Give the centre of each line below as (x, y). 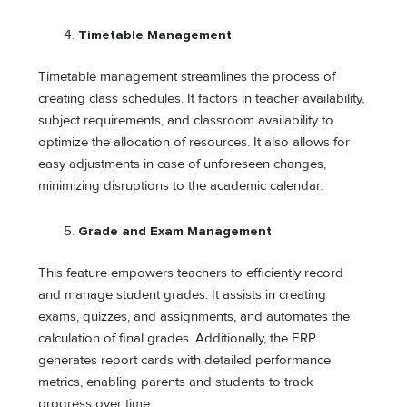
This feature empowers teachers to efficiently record (191, 273)
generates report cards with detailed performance (185, 360)
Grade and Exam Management (175, 231)
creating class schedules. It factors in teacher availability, (202, 99)
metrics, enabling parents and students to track (176, 382)
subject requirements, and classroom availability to (186, 121)
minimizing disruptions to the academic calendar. (181, 186)
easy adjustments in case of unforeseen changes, (183, 164)
